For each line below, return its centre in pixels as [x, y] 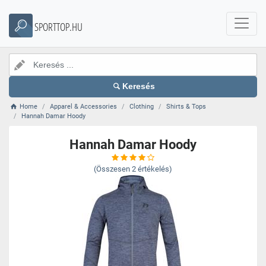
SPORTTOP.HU [58, 27]
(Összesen [112, 169]
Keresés [139, 86]
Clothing [142, 107]
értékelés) [155, 169]
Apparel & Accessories [84, 107]
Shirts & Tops [186, 107]
